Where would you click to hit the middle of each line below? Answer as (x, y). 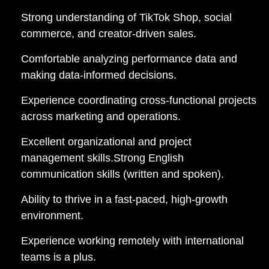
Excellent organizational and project (106, 141)
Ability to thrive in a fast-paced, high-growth (124, 199)
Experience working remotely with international (132, 240)
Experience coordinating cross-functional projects (139, 100)
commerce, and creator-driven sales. (109, 33)
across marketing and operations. (101, 116)
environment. (52, 215)
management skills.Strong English (102, 158)
